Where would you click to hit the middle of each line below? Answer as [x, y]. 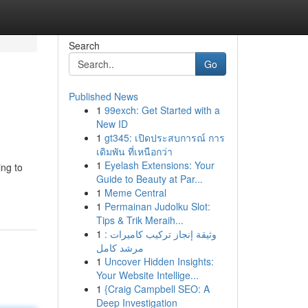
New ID [112, 124]
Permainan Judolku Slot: [157, 206]
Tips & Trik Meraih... [140, 220]
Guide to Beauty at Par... [149, 179]
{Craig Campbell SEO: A [157, 289]
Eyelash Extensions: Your [159, 165]
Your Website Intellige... [147, 275]
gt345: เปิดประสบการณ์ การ [164, 137]
